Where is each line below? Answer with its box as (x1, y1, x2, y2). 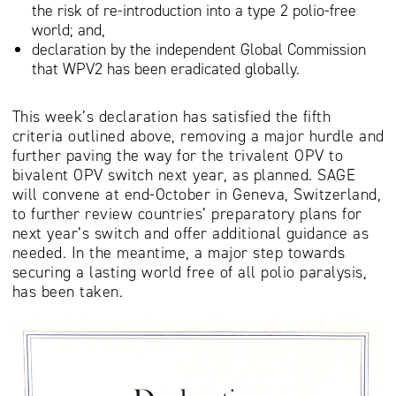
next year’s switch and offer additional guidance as (11, 222, 369, 244)
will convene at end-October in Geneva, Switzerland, (11, 183, 381, 205)
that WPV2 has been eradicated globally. (32, 58, 300, 80)
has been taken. (11, 280, 123, 302)
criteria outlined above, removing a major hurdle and (11, 125, 385, 147)
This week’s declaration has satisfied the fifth (11, 105, 331, 127)
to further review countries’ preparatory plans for (11, 202, 362, 225)
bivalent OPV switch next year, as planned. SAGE (11, 164, 355, 186)
